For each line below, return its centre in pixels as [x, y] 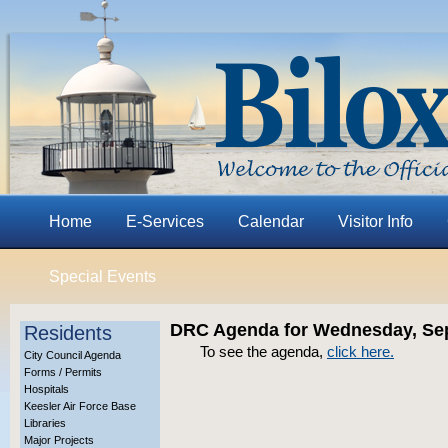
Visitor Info [375, 221]
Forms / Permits [63, 372]
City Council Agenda [72, 355]
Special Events [102, 276]
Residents [68, 333]
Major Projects [59, 440]
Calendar [271, 221]
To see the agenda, [263, 351]
